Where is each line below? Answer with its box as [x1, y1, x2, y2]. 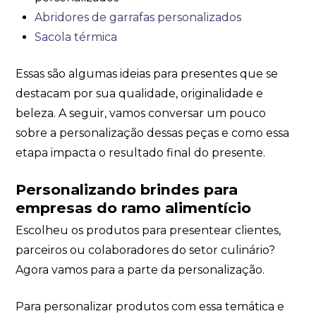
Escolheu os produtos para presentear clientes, [16, 223, 281, 237]
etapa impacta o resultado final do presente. [16, 145, 266, 159]
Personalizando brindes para [16, 181, 238, 199]
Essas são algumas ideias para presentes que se [16, 66, 279, 80]
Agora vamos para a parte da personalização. [16, 262, 268, 276]
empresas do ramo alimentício [16, 199, 252, 217]
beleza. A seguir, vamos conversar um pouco [16, 106, 267, 120]
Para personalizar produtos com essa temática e [16, 299, 285, 313]
